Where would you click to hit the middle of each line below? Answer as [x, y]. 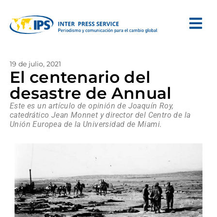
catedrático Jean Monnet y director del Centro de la [100, 115]
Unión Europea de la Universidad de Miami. [86, 124]
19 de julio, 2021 [35, 64]
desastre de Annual [91, 93]
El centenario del [80, 77]
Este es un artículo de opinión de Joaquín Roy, [92, 106]
